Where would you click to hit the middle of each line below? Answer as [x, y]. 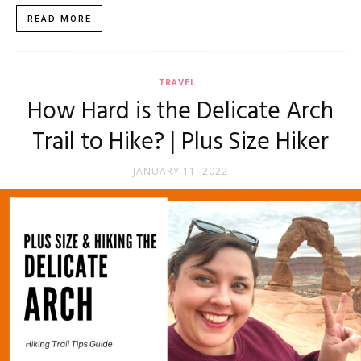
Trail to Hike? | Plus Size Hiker [180, 143]
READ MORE [60, 19]
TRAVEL [177, 83]
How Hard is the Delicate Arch [180, 112]
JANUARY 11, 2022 [180, 172]
